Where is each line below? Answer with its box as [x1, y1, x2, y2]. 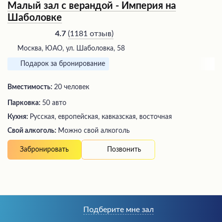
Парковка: [7, 100, 42, 107]
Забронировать [20, 146, 69, 154]
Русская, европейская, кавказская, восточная [30, 113, 172, 121]
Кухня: [7, 113, 30, 121]
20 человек [54, 84, 89, 91]
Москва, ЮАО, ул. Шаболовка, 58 [17, 45, 125, 53]
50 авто [42, 100, 66, 107]
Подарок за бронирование [20, 60, 105, 68]
